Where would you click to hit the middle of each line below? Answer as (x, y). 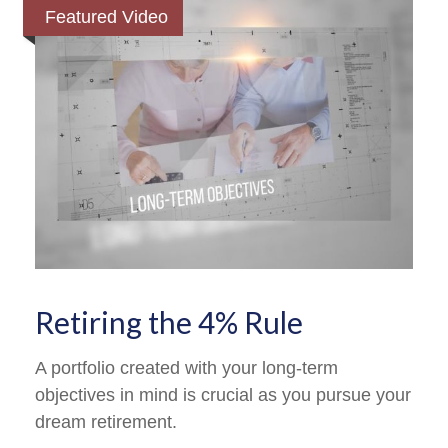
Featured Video (106, 17)
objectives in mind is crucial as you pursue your (223, 394)
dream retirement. (106, 421)
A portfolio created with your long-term (186, 367)
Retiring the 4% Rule (169, 321)
